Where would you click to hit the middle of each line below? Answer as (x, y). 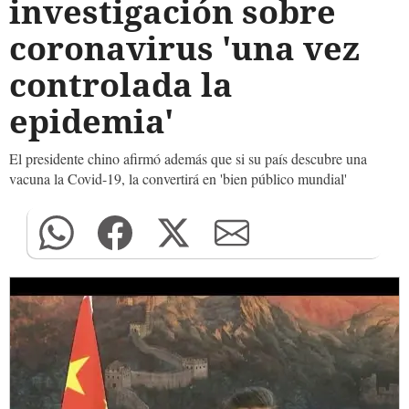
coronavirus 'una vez (184, 48)
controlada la (121, 84)
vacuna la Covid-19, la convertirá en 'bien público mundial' (178, 178)
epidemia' (100, 121)
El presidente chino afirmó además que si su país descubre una (188, 158)
